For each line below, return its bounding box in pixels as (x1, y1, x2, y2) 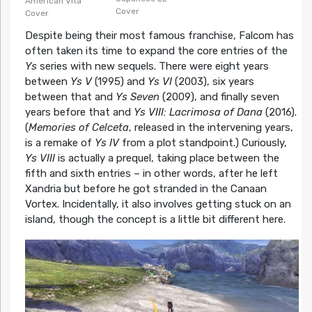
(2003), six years (171, 75, 254, 88)
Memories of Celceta (28, 120, 129, 134)
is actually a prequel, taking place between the (54, 151, 279, 164)
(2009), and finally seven (159, 90, 279, 103)
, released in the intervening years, (128, 120, 293, 134)
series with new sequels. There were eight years (39, 59, 269, 72)
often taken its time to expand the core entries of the (24, 44, 288, 57)
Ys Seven (115, 90, 159, 103)
